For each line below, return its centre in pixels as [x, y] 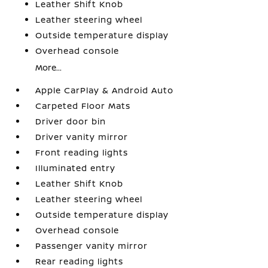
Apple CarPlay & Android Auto [105, 90]
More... [49, 67]
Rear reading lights [80, 261]
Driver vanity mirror [82, 136]
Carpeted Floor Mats [83, 105]
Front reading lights [82, 152]
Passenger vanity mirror [92, 245]
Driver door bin [71, 121]
